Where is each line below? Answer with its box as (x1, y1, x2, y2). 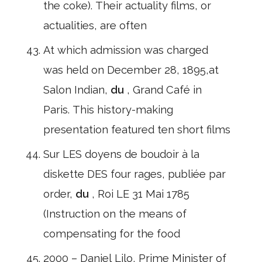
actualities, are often (43, 19, 147, 32)
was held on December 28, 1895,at (43, 64, 219, 76)
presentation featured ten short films (43, 123, 230, 136)
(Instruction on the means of (43, 208, 187, 220)
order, (43, 188, 75, 200)
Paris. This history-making (43, 104, 173, 116)
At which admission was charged (43, 44, 208, 56)
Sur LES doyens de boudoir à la (43, 148, 199, 160)
